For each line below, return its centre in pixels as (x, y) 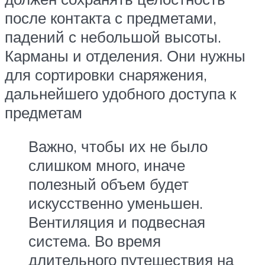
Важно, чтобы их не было (118, 146)
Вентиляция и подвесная (117, 222)
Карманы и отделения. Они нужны (125, 55)
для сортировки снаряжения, (106, 74)
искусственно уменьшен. (116, 203)
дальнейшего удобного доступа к (120, 93)
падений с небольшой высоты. (113, 36)
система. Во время (95, 241)
